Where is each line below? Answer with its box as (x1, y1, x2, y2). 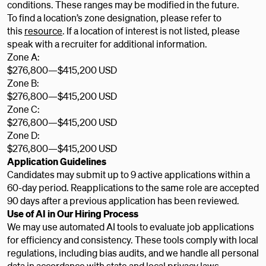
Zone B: (7, 77, 39, 89)
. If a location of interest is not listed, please (62, 24, 240, 37)
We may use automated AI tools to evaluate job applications (7, 220, 254, 233)
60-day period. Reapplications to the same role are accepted (7, 181, 259, 194)
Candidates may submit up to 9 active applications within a (7, 168, 250, 180)
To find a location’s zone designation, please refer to (7, 11, 221, 24)
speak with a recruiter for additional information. (7, 37, 209, 50)
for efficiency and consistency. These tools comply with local (7, 233, 258, 246)
